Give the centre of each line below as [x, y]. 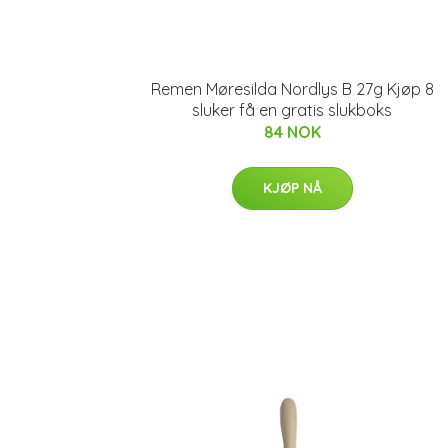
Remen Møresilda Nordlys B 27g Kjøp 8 [292, 89]
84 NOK [292, 132]
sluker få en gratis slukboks [292, 110]
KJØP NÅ [292, 188]
